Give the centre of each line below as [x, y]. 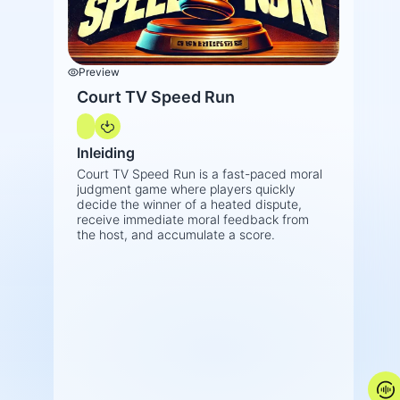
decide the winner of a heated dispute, [189, 204]
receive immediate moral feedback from [193, 220]
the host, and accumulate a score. [176, 235]
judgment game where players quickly [186, 189]
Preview [99, 72]
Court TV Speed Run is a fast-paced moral [200, 174]
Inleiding [106, 153]
